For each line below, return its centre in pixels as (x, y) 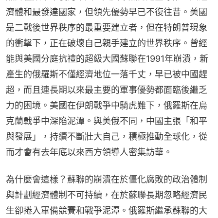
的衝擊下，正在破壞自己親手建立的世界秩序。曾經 (107, 43)
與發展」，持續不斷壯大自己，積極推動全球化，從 (107, 137)
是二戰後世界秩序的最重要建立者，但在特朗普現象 (107, 28)
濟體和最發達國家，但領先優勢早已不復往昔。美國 (107, 12)
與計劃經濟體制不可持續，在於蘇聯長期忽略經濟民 (107, 195)
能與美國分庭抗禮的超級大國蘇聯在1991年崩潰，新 (107, 59)
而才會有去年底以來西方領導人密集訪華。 (89, 152)
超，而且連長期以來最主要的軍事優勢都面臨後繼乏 (107, 90)
